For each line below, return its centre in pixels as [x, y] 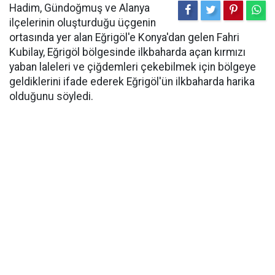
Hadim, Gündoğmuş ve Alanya [79, 8]
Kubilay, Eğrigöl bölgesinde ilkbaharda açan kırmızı [127, 52]
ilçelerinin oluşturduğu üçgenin [83, 22]
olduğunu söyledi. [52, 96]
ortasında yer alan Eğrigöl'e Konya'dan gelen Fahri [124, 37]
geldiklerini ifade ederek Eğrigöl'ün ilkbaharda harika [132, 81]
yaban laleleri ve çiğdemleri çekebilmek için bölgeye [133, 67]
